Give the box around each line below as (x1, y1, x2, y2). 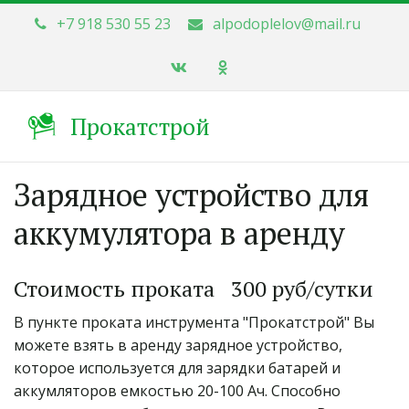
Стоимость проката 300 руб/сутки (14, 274, 373, 303)
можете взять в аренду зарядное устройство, (14, 335, 342, 355)
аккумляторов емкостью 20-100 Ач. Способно (14, 381, 341, 401)
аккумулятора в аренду (14, 213, 345, 254)
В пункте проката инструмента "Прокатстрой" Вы (13, 312, 374, 332)
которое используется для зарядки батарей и (14, 358, 341, 378)
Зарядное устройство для (14, 174, 369, 215)
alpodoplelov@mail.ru (213, 14, 361, 34)
